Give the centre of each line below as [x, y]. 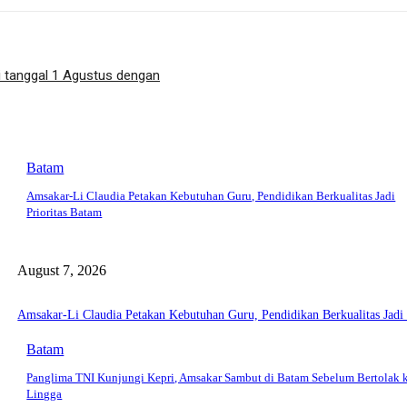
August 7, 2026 [62, 270]
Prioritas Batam [65, 213]
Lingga [45, 394]
